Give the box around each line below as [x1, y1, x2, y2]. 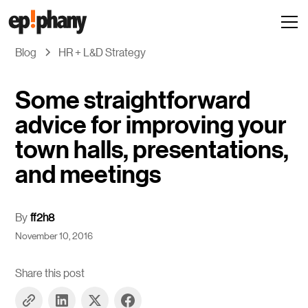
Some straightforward [15, 85, 251, 115]
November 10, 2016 [15, 229, 93, 241]
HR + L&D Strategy [58, 45, 146, 59]
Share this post [15, 265, 85, 280]
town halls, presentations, [15, 134, 289, 165]
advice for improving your [15, 109, 287, 140]
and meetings [15, 159, 162, 190]
